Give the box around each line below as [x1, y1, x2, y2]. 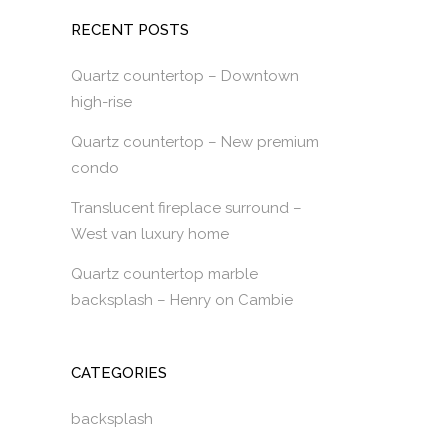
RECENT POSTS [71, 21, 189, 39]
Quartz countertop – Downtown [71, 67, 299, 85]
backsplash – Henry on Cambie [71, 291, 293, 309]
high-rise [71, 93, 132, 111]
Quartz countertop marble [71, 265, 258, 283]
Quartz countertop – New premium [71, 133, 319, 151]
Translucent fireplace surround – [71, 199, 302, 217]
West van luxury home [71, 225, 229, 243]
